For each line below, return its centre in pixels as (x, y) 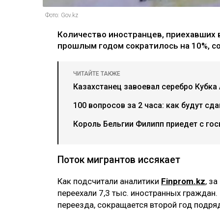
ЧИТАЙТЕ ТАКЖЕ (97, 73)
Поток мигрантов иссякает (119, 160)
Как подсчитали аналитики (109, 181)
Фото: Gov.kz (62, 15)
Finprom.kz (183, 181)
